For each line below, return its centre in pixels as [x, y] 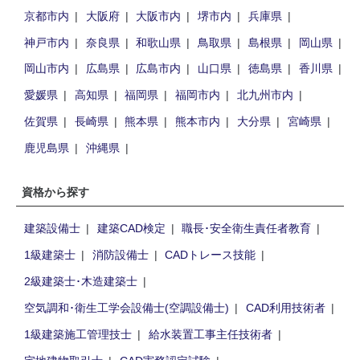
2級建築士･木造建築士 [80, 281]
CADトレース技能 [211, 254]
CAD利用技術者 [285, 307]
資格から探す [55, 191]
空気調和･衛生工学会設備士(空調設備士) [126, 307]
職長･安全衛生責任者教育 [247, 228]
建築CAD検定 [131, 228]
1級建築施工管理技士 [78, 333]
